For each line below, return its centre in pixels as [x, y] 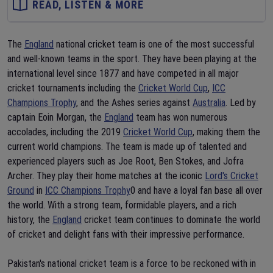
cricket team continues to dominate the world [171, 220]
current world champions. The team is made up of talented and [127, 147]
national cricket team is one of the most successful [154, 44]
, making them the [226, 132]
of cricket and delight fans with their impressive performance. [126, 234]
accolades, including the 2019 [65, 132]
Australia [209, 103]
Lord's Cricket [232, 176]
